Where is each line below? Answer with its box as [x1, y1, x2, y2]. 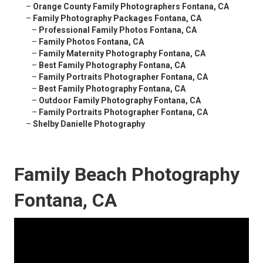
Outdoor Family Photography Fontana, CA [39, 96, 201, 106]
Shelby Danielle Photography [33, 119, 145, 129]
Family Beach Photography [14, 163, 240, 186]
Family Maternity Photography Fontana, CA [39, 49, 205, 59]
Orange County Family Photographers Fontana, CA [33, 2, 229, 12]
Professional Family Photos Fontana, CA [39, 25, 197, 35]
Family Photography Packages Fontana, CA [33, 14, 201, 23]
